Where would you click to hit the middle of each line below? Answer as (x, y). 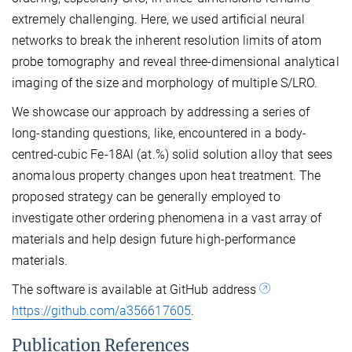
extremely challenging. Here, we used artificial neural (159, 19)
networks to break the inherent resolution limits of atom (167, 40)
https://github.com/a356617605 (101, 310)
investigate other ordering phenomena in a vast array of (167, 218)
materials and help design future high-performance (154, 239)
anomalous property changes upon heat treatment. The (167, 175)
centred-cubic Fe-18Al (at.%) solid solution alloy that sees (172, 154)
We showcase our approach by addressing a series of (161, 112)
